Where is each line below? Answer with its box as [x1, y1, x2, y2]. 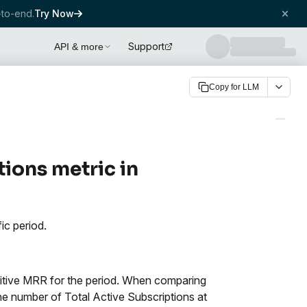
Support [128, 40, 164, 52]
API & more [54, 41, 103, 52]
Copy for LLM [208, 82, 259, 92]
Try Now [34, 8, 74, 19]
